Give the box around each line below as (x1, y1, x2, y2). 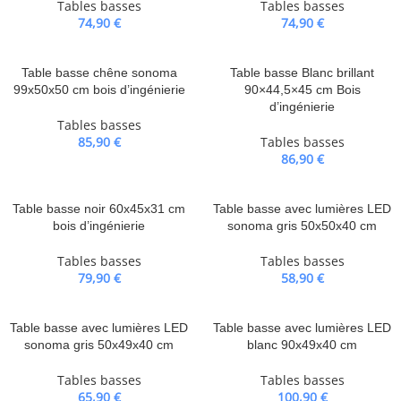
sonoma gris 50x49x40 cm (24, 337, 174, 352)
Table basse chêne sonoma (21, 65, 177, 80)
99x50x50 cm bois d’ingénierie (13, 82, 185, 97)
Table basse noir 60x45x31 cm (13, 201, 185, 216)
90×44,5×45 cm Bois (243, 82, 361, 97)
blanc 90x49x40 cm (247, 337, 357, 352)
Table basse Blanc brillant (230, 65, 374, 80)
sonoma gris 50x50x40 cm (227, 218, 377, 233)
